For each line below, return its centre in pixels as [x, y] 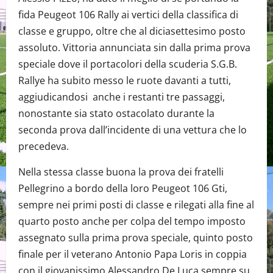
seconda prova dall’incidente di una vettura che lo [133, 130]
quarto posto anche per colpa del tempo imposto [132, 222]
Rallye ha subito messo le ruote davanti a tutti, [125, 81]
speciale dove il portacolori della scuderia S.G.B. [128, 64]
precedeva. [44, 147]
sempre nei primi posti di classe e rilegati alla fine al [136, 205]
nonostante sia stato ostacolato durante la [116, 114]
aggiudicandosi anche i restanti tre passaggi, [122, 97]
